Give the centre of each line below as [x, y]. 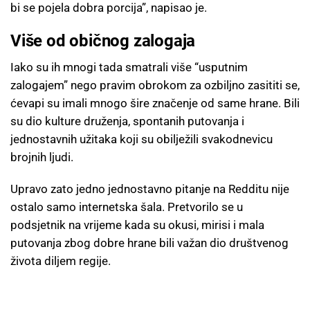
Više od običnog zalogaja [103, 40]
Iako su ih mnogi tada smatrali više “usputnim [129, 67]
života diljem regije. [61, 261]
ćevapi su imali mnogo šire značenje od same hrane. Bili [155, 103]
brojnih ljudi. [42, 157]
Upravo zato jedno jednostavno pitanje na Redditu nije [150, 189]
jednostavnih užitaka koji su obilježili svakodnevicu [142, 139]
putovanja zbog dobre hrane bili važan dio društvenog [149, 243]
